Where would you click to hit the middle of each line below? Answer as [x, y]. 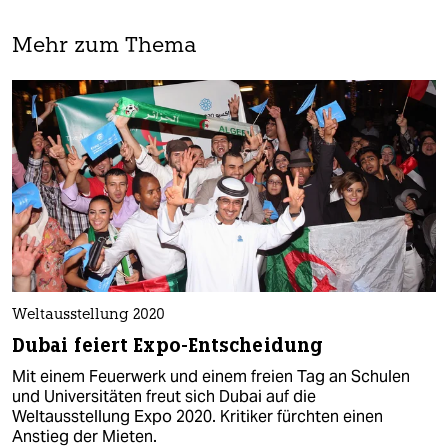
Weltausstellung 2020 [88, 315]
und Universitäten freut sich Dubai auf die [164, 396]
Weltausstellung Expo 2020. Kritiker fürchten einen [197, 416]
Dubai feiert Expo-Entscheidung [167, 345]
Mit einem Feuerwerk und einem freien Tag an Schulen [211, 376]
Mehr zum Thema [104, 46]
